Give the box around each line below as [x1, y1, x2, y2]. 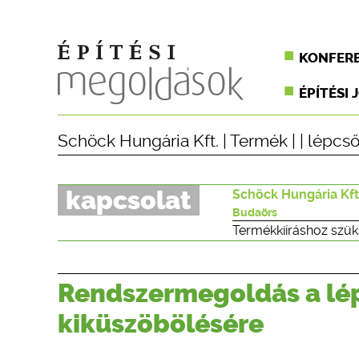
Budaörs [232, 206, 277, 219]
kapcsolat [66, 185, 192, 216]
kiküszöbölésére [58, 309, 264, 339]
